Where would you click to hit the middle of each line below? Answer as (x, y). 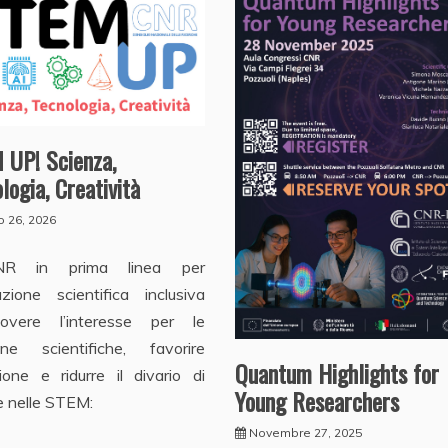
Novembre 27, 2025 (305, 432)
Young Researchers (316, 400)
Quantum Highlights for (336, 372)
